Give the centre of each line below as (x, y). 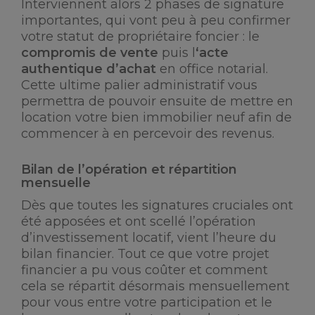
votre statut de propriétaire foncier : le (140, 37)
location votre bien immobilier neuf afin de (156, 117)
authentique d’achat (89, 69)
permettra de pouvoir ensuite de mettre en (157, 101)
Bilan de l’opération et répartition (129, 169)
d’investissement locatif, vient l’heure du (149, 238)
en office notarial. (212, 69)
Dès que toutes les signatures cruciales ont (157, 205)
